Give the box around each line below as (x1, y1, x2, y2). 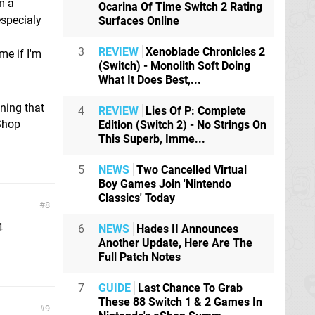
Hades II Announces (134, 222, 238, 236)
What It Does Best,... (98, 73, 201, 87)
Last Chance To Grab (135, 281, 243, 295)
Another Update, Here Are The (98, 236, 252, 250)
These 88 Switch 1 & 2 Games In (98, 295, 262, 309)
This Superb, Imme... (98, 132, 205, 146)
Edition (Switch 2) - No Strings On (98, 118, 266, 132)
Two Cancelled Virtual (134, 163, 247, 177)
